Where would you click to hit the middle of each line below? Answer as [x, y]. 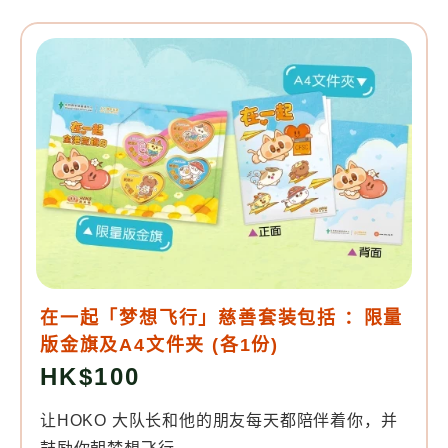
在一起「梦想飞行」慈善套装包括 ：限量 [222, 318]
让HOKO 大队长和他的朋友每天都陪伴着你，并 [219, 421]
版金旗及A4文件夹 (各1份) [160, 345]
